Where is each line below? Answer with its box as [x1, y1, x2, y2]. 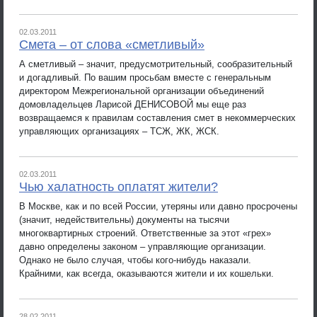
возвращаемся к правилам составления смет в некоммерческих [19, 112, 296, 123]
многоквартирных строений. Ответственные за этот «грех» [19, 227, 271, 238]
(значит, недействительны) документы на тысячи [19, 214, 229, 225]
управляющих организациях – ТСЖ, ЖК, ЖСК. [19, 125, 219, 137]
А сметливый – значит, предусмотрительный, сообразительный [19, 58, 292, 69]
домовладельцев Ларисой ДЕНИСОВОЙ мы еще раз [19, 98, 246, 110]
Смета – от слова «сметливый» [19, 38, 204, 52]
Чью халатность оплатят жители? [19, 180, 218, 194]
